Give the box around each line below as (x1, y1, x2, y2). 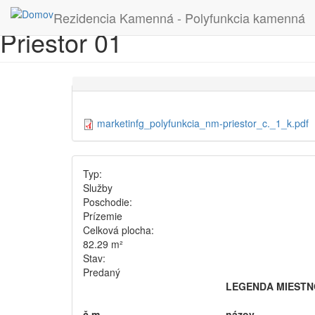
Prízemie (83, 209, 122, 224)
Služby (83, 181, 112, 195)
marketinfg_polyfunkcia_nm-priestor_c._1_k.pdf (97, 116, 309, 130)
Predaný (83, 265, 120, 280)
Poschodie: (83, 195, 135, 210)
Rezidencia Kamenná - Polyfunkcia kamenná (53, 8, 305, 27)
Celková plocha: (83, 223, 157, 238)
